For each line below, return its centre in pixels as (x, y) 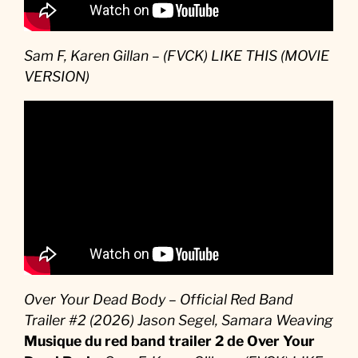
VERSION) (57, 76)
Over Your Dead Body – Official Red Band (159, 299)
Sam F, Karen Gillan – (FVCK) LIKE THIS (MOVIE (177, 55)
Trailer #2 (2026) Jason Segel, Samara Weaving (179, 320)
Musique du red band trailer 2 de (134, 340)
